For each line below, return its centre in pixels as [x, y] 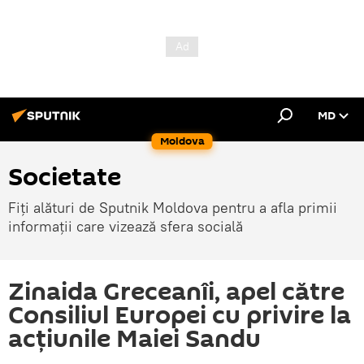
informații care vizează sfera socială [126, 226]
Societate [65, 178]
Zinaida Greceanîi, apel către [176, 292]
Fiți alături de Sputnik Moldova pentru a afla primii [173, 208]
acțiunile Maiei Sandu [134, 339]
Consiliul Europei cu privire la [180, 316]
